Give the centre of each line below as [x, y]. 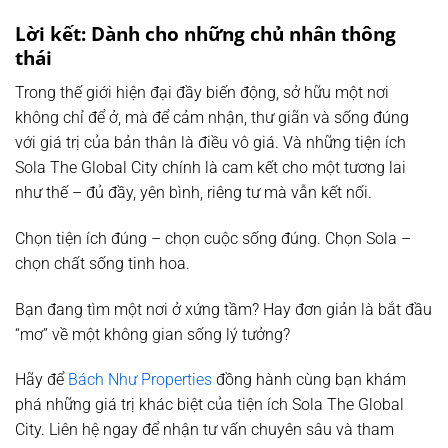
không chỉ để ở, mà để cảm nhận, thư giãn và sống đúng [212, 117]
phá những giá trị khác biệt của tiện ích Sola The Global [209, 405]
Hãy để [41, 380]
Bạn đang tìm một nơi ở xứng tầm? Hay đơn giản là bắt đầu [223, 309]
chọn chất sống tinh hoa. [102, 263]
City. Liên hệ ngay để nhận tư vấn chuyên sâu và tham [204, 430]
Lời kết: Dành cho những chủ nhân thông [205, 34]
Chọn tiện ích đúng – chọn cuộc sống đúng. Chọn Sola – [213, 238]
